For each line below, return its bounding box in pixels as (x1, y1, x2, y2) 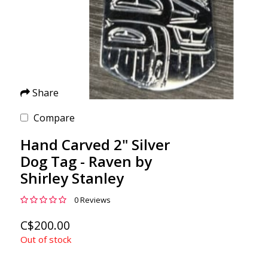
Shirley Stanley (20, 168, 124, 188)
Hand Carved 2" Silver (20, 135, 170, 155)
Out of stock (20, 233, 71, 246)
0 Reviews (74, 194, 111, 206)
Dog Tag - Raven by (20, 151, 152, 172)
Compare (33, 111, 75, 125)
